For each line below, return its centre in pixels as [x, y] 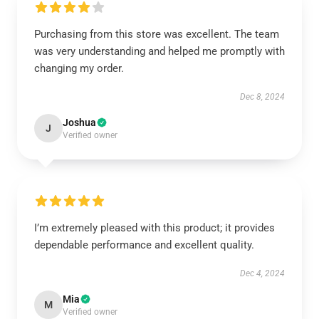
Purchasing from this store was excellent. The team [157, 34]
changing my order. [79, 68]
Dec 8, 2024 [262, 97]
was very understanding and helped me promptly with [159, 51]
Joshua [79, 122]
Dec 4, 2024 [262, 273]
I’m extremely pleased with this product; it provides [155, 228]
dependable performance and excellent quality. [144, 245]
